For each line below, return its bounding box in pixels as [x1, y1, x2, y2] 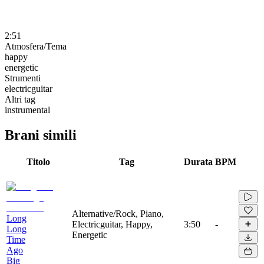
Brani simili [5, 127, 77, 143]
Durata [184, 156, 213, 167]
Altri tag [5, 94, 35, 104]
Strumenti [5, 72, 41, 83]
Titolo [26, 156, 50, 167]
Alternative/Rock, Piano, [72, 208, 164, 219]
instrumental [5, 104, 50, 115]
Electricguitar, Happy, [72, 219, 153, 229]
